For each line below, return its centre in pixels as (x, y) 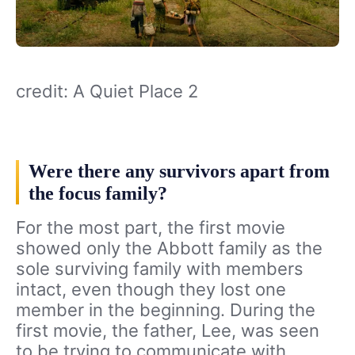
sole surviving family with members (160, 269)
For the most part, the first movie (151, 228)
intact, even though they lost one (151, 290)
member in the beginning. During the (166, 310)
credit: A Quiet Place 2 (107, 92)
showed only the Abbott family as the (169, 248)
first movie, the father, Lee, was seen (168, 331)
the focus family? (98, 194)
